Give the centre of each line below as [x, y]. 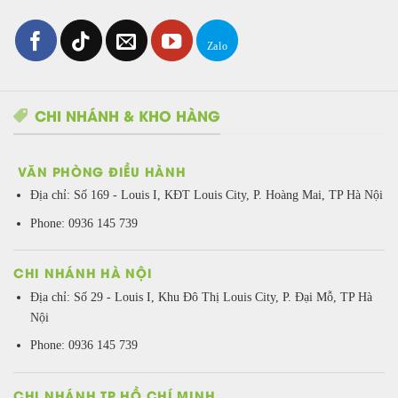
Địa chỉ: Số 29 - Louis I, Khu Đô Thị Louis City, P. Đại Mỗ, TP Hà [201, 296]
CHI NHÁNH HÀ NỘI [83, 273]
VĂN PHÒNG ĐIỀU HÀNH [100, 171]
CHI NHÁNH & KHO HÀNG [127, 115]
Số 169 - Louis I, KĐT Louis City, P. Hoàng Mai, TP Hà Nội [228, 195]
